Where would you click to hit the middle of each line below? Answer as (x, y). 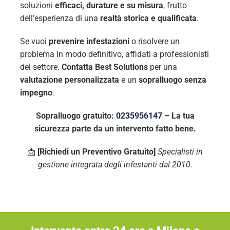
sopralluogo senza (172, 80)
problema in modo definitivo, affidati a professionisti (114, 54)
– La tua (178, 116)
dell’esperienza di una (60, 18)
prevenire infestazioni (89, 42)
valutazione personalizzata (69, 80)
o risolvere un (154, 42)
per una (162, 67)
